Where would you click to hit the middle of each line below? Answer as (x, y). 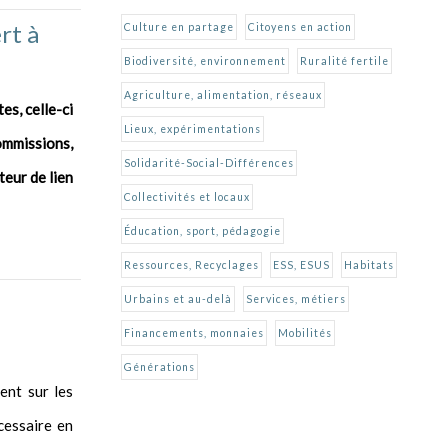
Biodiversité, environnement (205, 60)
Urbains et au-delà (178, 298)
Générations (159, 366)
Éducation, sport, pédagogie (202, 230)
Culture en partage (179, 26)
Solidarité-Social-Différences (209, 162)
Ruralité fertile (344, 60)
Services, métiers (296, 298)
